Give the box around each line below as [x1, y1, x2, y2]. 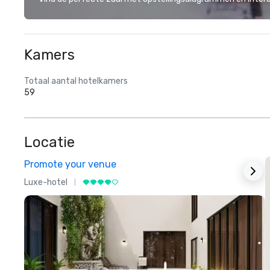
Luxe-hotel [24, 177, 67, 187]
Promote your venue [24, 159, 116, 170]
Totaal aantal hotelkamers [24, 76, 128, 86]
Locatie [24, 134, 75, 151]
